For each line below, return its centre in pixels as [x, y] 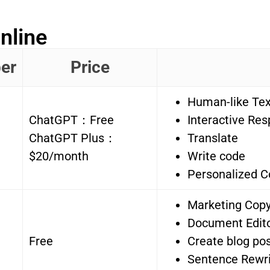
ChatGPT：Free [71, 120]
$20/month [59, 156]
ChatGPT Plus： [73, 138]
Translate [213, 138]
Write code [216, 156]
